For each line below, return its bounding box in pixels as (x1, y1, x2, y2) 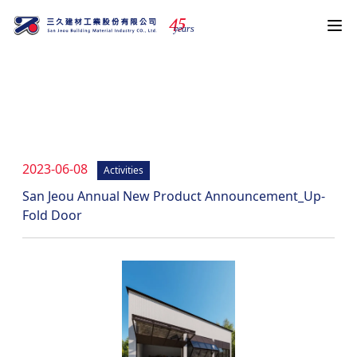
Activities (104, 163, 143, 177)
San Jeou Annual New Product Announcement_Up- (22, 187, 325, 205)
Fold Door (22, 206, 82, 224)
